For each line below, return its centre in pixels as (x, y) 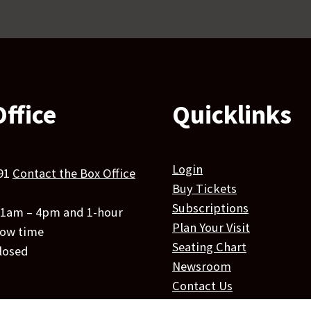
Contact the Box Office (74, 174)
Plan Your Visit (211, 228)
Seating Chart (209, 247)
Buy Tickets (204, 189)
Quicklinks (232, 114)
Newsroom (202, 267)
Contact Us (202, 286)
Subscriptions (210, 208)
